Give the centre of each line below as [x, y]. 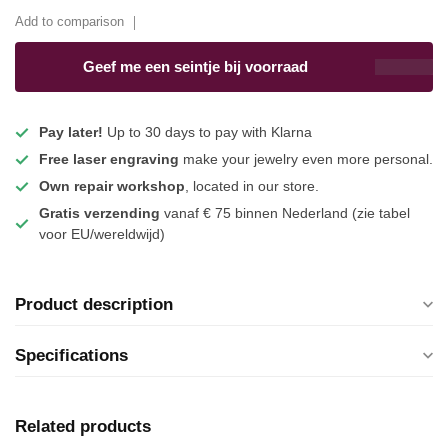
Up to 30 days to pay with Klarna [207, 132]
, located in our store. [252, 186]
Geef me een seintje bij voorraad [195, 67]
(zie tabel [381, 213]
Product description [94, 305]
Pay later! [71, 132]
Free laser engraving [109, 159]
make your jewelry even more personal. [306, 159]
